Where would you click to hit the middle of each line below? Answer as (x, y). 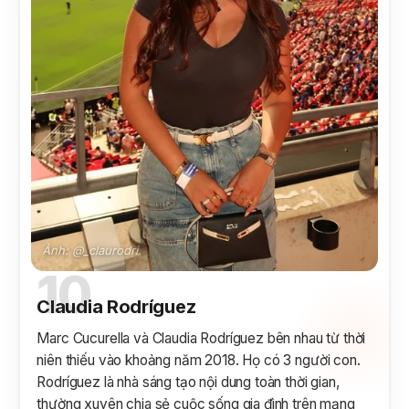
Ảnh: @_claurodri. (92, 251)
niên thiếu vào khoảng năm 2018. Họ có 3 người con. (199, 361)
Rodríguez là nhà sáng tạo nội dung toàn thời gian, (188, 383)
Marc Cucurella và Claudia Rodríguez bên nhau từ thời (201, 339)
